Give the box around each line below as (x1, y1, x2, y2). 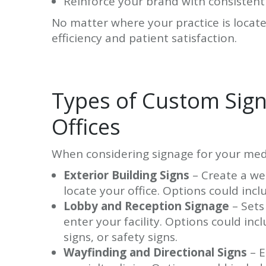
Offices (52, 112, 121, 141)
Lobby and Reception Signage (64, 198, 229, 214)
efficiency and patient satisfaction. (52, 30, 237, 46)
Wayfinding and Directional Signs (64, 244, 247, 260)
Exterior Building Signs (64, 167, 189, 183)
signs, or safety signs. (64, 229, 178, 245)
